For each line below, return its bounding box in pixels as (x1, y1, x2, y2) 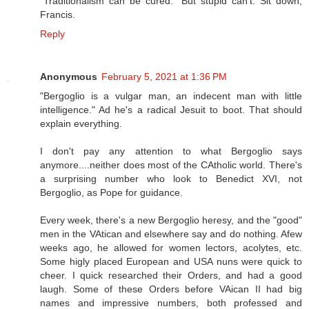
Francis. (40, 8, 75, 20)
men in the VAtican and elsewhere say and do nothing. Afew (40, 228, 302, 239)
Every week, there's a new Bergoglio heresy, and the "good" (40, 214, 302, 226)
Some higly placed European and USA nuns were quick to (40, 255, 302, 267)
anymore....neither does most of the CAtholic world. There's (40, 159, 302, 170)
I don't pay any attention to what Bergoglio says (40, 145, 302, 157)
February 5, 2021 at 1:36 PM (101, 70, 227, 82)
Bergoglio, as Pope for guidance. (40, 186, 183, 198)
